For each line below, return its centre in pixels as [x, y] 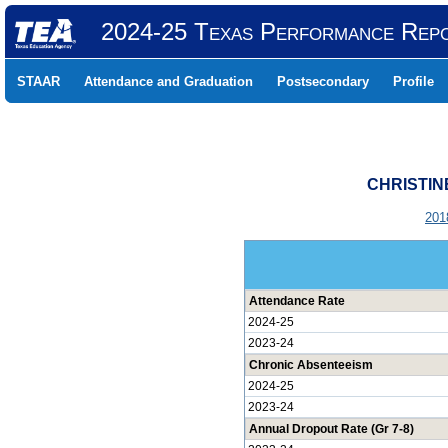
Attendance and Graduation [168, 81]
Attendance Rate [296, 301]
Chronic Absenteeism [310, 365]
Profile [413, 81]
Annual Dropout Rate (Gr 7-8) [331, 429]
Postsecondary [323, 81]
